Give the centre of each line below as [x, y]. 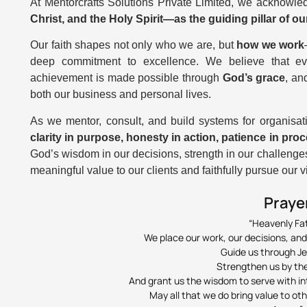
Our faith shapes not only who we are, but [134, 45]
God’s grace [254, 78]
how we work [271, 45]
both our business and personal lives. [121, 95]
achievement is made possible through [126, 78]
